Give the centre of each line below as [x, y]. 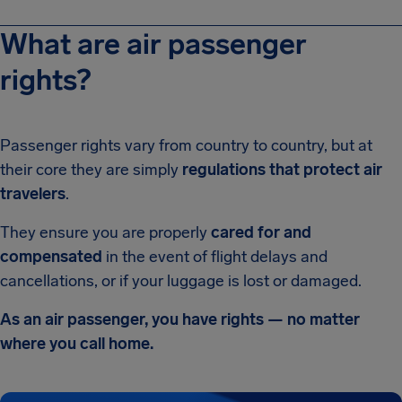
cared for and [261, 232]
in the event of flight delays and [215, 257]
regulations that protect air [282, 170]
